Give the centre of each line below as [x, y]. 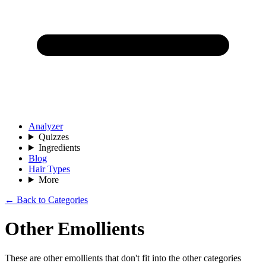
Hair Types [49, 169]
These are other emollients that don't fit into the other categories [123, 258]
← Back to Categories [46, 200]
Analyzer [46, 126]
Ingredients [59, 148]
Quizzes [53, 137]
